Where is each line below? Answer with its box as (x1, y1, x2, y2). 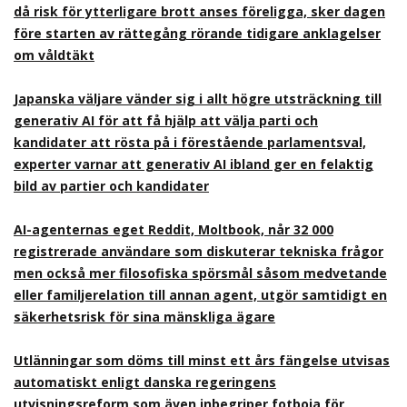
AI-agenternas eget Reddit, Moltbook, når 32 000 (14, 221, 333, 238)
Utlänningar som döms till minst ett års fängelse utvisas (14, 352, 390, 369)
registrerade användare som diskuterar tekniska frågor (14, 243, 383, 260)
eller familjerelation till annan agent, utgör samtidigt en (14, 286, 387, 303)
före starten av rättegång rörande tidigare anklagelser (14, 25, 381, 42)
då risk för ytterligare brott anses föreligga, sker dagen (14, 3, 385, 20)
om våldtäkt (14, 46, 94, 64)
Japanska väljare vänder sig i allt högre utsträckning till (14, 90, 382, 107)
